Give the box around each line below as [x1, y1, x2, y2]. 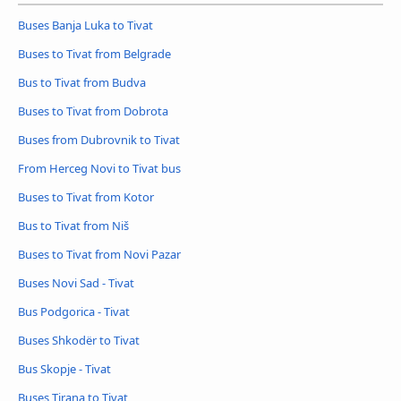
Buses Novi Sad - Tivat [18, 274, 134, 291]
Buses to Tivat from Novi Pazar [18, 245, 181, 262]
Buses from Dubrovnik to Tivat [18, 132, 180, 149]
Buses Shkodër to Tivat [18, 331, 140, 348]
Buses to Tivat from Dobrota [18, 103, 168, 120]
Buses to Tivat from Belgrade [18, 46, 171, 63]
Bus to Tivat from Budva [18, 74, 146, 91]
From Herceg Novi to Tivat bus [18, 160, 181, 176]
